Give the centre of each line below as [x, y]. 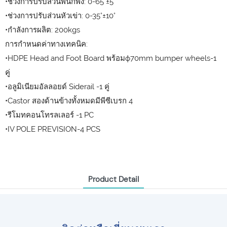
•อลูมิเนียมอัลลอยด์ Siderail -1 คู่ [57, 87]
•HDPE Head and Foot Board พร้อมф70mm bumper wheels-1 [111, 58]
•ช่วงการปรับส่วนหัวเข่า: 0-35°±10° [60, 16]
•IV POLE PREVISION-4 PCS [53, 129]
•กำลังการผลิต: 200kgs [43, 30]
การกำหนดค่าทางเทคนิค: [46, 44]
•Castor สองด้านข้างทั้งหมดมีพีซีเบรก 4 [69, 101]
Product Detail [113, 180]
